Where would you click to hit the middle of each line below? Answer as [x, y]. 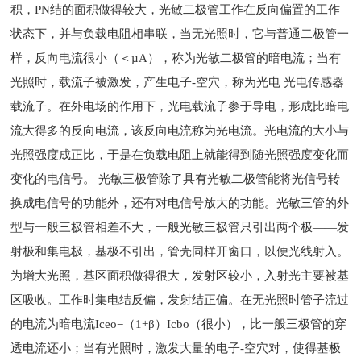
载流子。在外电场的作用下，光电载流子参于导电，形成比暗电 [180, 106]
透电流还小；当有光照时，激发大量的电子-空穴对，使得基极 [176, 348]
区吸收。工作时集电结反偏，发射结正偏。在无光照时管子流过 [180, 300]
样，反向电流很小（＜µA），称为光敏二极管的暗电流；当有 [176, 58]
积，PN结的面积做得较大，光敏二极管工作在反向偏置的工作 [176, 10]
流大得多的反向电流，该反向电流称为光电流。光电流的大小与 [180, 131]
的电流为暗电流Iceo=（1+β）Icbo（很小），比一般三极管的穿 [179, 324]
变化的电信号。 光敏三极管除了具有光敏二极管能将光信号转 [176, 179]
